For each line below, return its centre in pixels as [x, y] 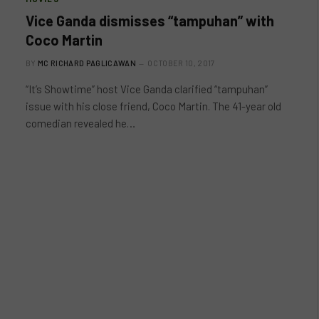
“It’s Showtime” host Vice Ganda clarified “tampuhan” [147, 89]
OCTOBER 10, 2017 [181, 63]
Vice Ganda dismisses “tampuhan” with [150, 20]
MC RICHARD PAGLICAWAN [87, 63]
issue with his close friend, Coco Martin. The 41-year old [153, 106]
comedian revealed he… [80, 123]
